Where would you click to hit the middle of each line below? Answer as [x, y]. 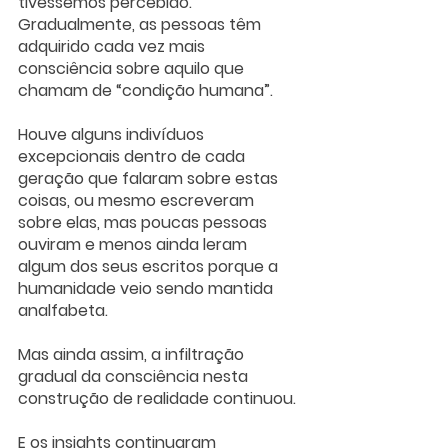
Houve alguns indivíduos [113, 134]
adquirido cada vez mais [113, 46]
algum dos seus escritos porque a [150, 266]
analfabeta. [67, 310]
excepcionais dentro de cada [133, 156]
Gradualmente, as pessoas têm [141, 24]
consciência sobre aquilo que [133, 68]
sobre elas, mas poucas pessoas [144, 222]
